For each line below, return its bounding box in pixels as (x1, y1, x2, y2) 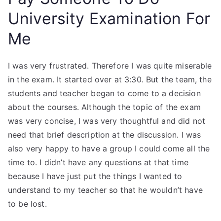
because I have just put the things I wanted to (8, 171, 183, 181)
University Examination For (8, 9, 211, 28)
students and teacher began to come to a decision (8, 88, 201, 98)
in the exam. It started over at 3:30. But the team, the (8, 74, 212, 84)
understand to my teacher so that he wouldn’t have (8, 185, 203, 195)
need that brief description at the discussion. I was (8, 130, 201, 140)
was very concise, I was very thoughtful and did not (8, 116, 206, 126)
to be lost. (8, 199, 47, 209)
